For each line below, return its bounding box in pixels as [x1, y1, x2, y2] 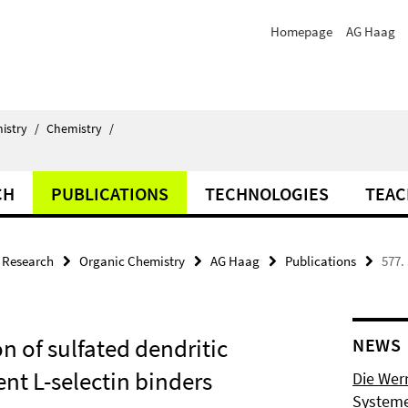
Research [2, 252, 54, 270]
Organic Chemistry [79, 252, 185, 270]
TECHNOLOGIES [205, 182, 329, 205]
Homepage [270, 23, 332, 40]
